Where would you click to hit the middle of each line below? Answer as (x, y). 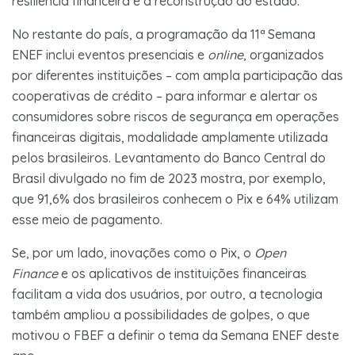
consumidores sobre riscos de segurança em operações (176, 116)
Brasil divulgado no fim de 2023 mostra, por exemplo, (169, 178)
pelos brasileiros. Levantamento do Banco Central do (169, 157)
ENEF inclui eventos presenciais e (110, 54)
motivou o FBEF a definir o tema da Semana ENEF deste (176, 335)
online (225, 54)
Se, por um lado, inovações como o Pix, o (133, 252)
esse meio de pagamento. (87, 219)
